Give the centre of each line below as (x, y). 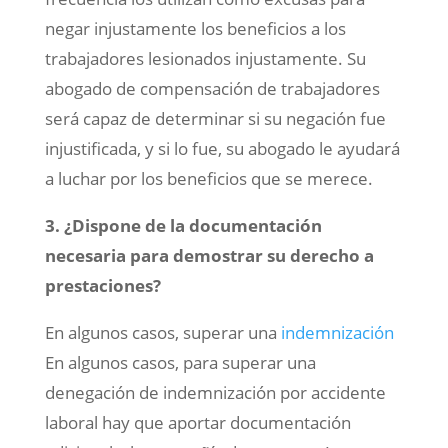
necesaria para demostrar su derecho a (209, 256)
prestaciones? (102, 286)
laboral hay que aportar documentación (197, 423)
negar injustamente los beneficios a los (195, 29)
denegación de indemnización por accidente (215, 393)
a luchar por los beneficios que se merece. (208, 179)
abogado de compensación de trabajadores (212, 89)
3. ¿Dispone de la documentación (183, 226)
